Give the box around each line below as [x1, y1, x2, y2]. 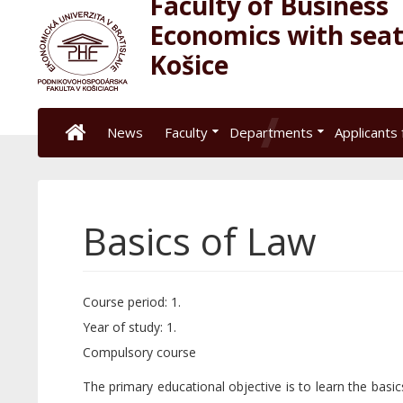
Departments [228, 123, 313, 141]
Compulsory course [82, 344, 196, 361]
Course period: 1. [82, 293, 181, 310]
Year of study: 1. [82, 318, 176, 336]
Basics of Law [82, 215, 317, 266]
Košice [148, 48, 228, 82]
